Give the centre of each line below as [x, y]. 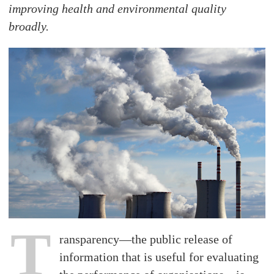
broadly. [29, 26]
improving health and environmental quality [118, 9]
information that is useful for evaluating [159, 257]
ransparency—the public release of [146, 239]
